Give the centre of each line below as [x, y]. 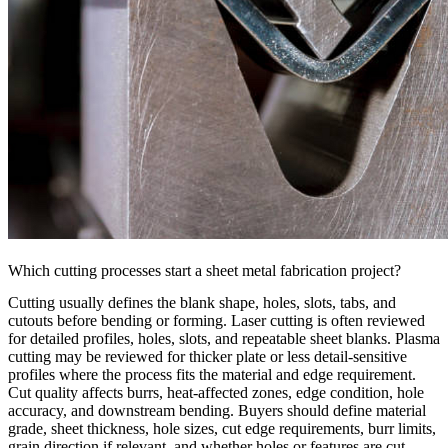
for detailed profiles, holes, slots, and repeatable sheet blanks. [201, 339]
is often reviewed [369, 321]
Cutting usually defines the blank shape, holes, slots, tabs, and [202, 303]
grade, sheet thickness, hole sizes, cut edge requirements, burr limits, [222, 429]
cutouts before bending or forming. [119, 321]
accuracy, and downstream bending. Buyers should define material [217, 411]
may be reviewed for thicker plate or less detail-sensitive [229, 357]
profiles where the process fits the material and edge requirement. [212, 375]
